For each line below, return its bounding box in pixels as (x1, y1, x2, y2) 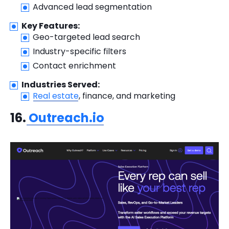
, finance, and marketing (79, 90, 175, 102)
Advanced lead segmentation (33, 1, 152, 13)
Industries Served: (21, 79, 100, 91)
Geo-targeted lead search (33, 31, 140, 43)
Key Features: (21, 20, 80, 32)
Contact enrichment (33, 60, 116, 72)
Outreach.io (26, 109, 104, 127)
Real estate (33, 90, 79, 102)
